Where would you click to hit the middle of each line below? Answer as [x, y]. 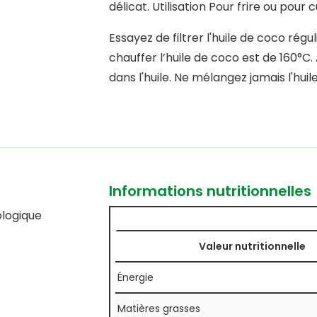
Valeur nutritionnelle [253, 247]
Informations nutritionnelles [210, 191]
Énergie [135, 278]
